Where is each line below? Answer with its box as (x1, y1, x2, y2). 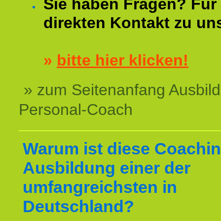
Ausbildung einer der (23, 158, 190, 177)
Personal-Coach (19, 101, 133, 118)
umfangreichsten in (23, 178, 177, 196)
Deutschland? (23, 197, 134, 216)
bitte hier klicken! (57, 51, 188, 69)
